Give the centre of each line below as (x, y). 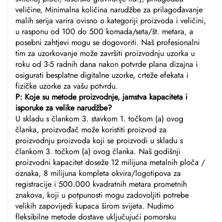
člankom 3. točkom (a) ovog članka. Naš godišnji (98, 151)
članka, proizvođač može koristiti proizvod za (91, 129)
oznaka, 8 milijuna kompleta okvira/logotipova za (98, 173)
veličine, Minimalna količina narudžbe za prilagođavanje (109, 9)
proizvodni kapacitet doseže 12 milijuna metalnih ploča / (110, 162)
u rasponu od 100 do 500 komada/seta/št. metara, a (104, 31)
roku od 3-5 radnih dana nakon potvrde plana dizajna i (107, 64)
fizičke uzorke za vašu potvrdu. (67, 86)
